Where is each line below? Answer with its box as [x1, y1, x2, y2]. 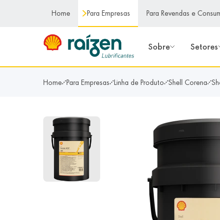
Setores [191, 41, 219, 52]
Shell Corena [168, 78, 207, 87]
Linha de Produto [114, 78, 164, 87]
